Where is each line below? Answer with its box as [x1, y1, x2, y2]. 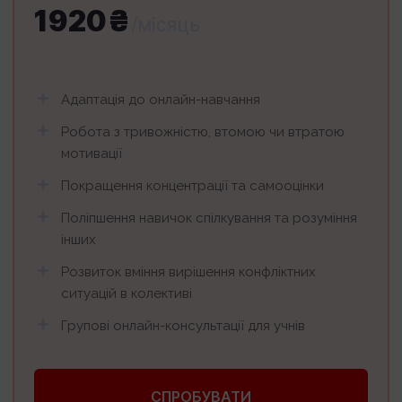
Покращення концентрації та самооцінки [61, 177, 324, 194]
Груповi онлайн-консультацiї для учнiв [61, 317, 305, 334]
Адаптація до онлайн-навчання [61, 91, 260, 108]
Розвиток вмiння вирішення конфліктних [61, 263, 316, 280]
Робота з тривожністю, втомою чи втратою [61, 123, 345, 140]
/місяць [131, 13, 200, 36]
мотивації [61, 144, 122, 162]
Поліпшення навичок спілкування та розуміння [61, 209, 357, 226]
